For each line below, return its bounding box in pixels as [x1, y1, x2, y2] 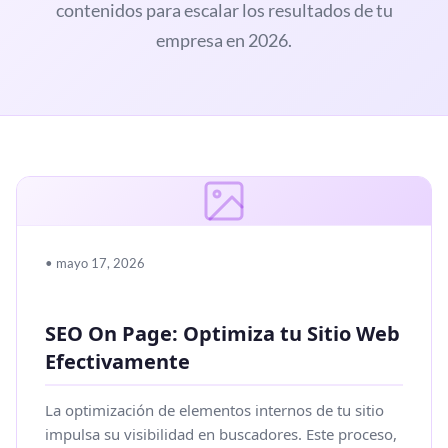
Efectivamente [45, 347, 190, 375]
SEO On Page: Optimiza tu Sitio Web [45, 319, 400, 347]
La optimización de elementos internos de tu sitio [45, 399, 384, 420]
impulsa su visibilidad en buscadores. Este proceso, [45, 423, 397, 444]
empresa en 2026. [156, 28, 292, 51]
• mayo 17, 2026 [45, 254, 145, 271]
